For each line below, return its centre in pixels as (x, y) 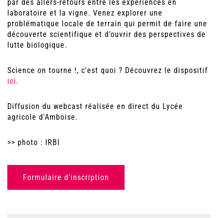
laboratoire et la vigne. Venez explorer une (85, 13)
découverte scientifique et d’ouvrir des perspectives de (107, 35)
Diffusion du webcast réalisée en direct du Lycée (95, 107)
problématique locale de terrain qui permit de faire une (107, 24)
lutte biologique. (37, 45)
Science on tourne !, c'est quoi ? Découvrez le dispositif (108, 71)
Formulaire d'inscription (66, 178)
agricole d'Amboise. (43, 117)
